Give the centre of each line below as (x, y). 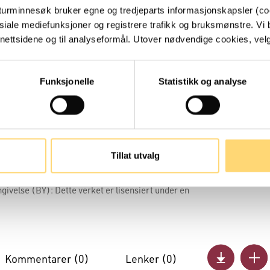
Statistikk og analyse (202, 81)
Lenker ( (146, 259)
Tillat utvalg (135, 155)
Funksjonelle (67, 81)
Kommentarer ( (42, 259)
